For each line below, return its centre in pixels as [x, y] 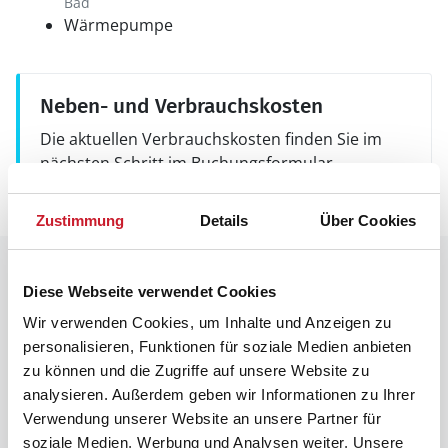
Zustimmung [80, 220]
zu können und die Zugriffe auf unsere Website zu [196, 370]
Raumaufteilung [102, 274]
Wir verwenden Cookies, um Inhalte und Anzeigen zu [207, 322]
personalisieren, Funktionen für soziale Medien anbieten [217, 346]
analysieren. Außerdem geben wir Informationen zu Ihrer [219, 394]
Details [224, 220]
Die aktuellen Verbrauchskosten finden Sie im [211, 139]
